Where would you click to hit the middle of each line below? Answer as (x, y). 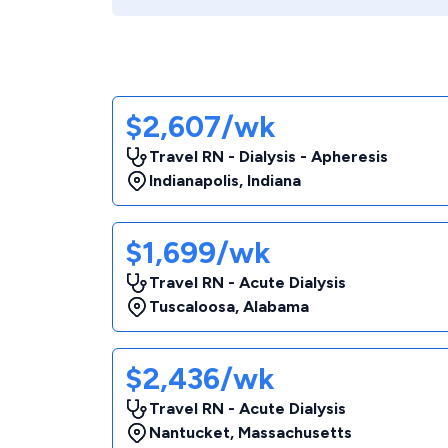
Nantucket (189, 432)
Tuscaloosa (192, 306)
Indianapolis (194, 180)
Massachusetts (295, 432)
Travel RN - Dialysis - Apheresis (268, 156)
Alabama (276, 306)
